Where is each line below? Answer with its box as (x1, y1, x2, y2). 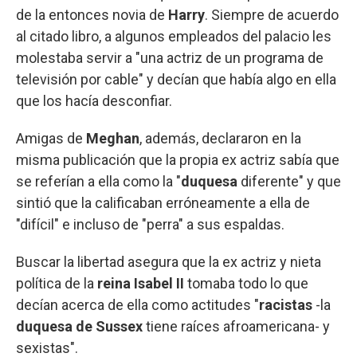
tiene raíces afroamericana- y (146, 317, 330, 335)
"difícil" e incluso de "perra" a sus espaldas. (16, 215, 284, 233)
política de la (16, 274, 94, 292)
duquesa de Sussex (16, 317, 146, 335)
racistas (259, 296, 316, 313)
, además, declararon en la (139, 129, 301, 147)
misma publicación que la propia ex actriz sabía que (16, 151, 339, 168)
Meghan (86, 129, 139, 147)
